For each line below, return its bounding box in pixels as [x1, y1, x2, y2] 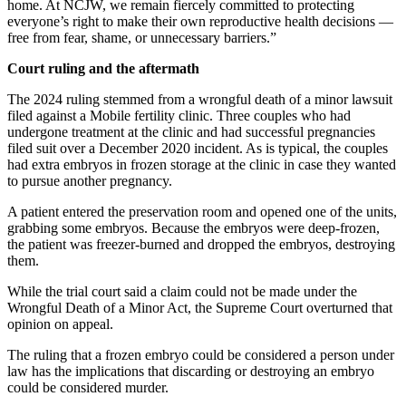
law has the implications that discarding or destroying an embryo [7, 363, 374, 380]
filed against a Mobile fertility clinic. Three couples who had [7, 108, 351, 124]
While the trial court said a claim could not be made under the [7, 284, 357, 300]
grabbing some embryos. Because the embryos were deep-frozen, [7, 220, 380, 237]
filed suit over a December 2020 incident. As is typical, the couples [7, 140, 388, 157]
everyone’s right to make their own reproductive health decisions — [7, 14, 393, 30]
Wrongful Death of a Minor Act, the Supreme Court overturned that [7, 300, 392, 316]
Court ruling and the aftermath [7, 61, 199, 77]
